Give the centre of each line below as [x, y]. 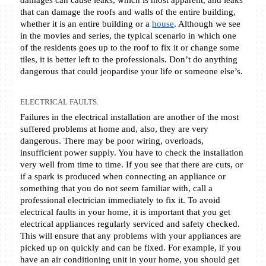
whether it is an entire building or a [86, 24]
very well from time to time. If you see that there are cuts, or [132, 165]
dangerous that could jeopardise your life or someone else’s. [133, 72]
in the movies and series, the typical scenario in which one [129, 36]
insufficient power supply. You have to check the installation [132, 153]
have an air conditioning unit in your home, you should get [130, 260]
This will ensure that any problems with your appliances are [131, 236]
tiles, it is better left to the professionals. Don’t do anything [129, 60]
